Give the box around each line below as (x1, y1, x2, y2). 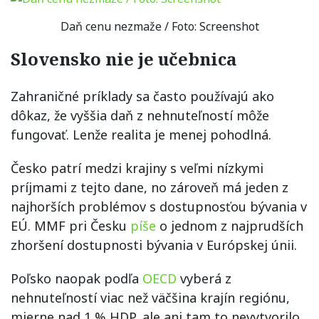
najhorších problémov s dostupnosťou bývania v (11, 198, 307, 216)
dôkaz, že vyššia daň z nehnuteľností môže (11, 107, 269, 125)
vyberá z (177, 270, 231, 288)
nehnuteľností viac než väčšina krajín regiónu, (11, 289, 290, 307)
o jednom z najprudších (156, 217, 303, 235)
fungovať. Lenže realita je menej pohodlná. (11, 126, 271, 144)
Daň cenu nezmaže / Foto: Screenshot (60, 19, 259, 35)
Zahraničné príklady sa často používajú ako (11, 88, 274, 105)
